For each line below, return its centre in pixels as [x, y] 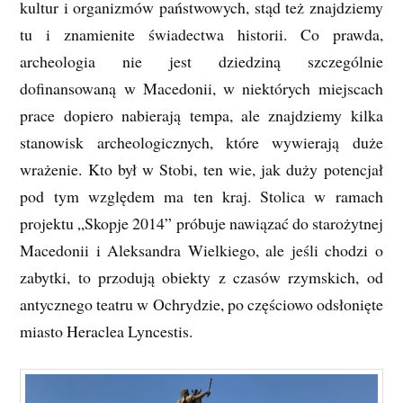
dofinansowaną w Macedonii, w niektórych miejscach [201, 88]
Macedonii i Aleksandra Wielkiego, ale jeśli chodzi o [201, 250]
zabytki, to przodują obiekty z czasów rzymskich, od [201, 277]
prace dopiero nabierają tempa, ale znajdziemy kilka [201, 115]
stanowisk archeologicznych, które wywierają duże [201, 142]
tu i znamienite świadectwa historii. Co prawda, [201, 34]
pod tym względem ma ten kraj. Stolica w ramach [201, 196]
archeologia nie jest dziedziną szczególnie [201, 61]
